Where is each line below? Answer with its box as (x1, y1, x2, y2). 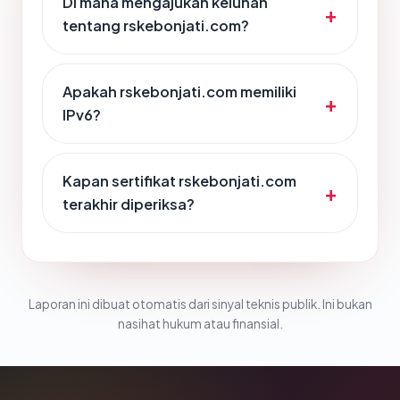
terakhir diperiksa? (62, 195, 195, 213)
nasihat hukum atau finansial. (117, 316, 283, 331)
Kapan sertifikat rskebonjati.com (62, 171, 296, 190)
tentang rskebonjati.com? (62, 16, 249, 35)
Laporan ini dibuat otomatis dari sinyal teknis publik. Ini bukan (28, 296, 372, 312)
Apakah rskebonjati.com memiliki (62, 82, 296, 101)
